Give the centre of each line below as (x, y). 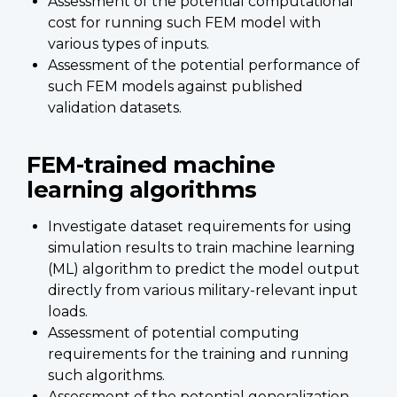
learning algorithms (142, 189)
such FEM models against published (175, 86)
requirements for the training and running (198, 354)
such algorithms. (106, 375)
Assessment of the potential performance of (204, 65)
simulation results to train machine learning (202, 247)
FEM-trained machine (151, 164)
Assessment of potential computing (174, 332)
